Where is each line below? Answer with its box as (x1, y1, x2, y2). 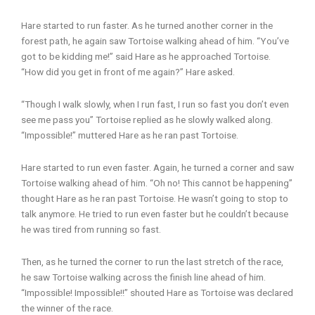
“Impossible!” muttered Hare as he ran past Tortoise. (21, 129, 238, 141)
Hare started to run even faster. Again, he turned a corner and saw (21, 161, 294, 173)
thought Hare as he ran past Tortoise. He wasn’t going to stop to (21, 192, 288, 204)
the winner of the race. (21, 302, 113, 314)
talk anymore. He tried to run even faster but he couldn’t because (21, 207, 288, 219)
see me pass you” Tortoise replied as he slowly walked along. (21, 113, 273, 125)
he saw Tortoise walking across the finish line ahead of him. (21, 271, 266, 283)
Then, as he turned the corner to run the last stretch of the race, (21, 255, 283, 267)
